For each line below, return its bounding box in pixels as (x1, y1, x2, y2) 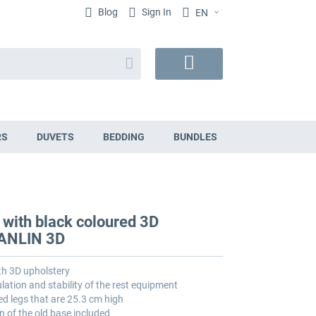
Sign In (140, 6, 171, 18)
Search (124, 52, 154, 64)
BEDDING (102, 131, 145, 143)
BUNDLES (173, 131, 217, 143)
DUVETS (36, 131, 74, 143)
